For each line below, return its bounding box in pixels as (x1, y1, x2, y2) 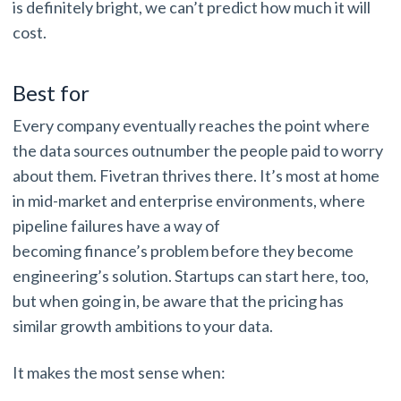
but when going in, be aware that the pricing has (13, 291, 344, 311)
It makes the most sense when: (13, 363, 228, 383)
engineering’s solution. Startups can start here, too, (13, 266, 369, 286)
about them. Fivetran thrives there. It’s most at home (13, 166, 380, 186)
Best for (13, 80, 94, 107)
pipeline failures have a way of (13, 216, 220, 236)
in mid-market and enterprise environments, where (13, 191, 365, 211)
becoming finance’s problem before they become (13, 241, 354, 261)
